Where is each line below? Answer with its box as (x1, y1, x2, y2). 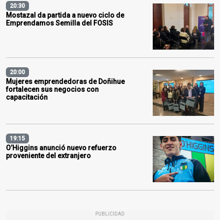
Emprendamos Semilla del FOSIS (6, 19, 113, 27)
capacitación (6, 93, 48, 101)
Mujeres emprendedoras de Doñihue (6, 77, 125, 85)
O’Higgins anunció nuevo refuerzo (6, 143, 116, 152)
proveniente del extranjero (6, 151, 91, 160)
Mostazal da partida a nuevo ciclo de (6, 11, 124, 19)
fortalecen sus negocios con (6, 85, 99, 93)
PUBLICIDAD (95, 211, 125, 217)
